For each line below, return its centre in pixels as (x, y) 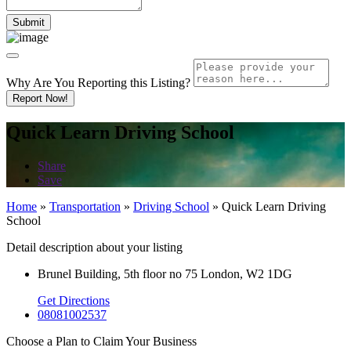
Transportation (85, 206)
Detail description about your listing (94, 247)
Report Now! (40, 98)
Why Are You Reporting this (78, 82)
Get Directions (74, 300)
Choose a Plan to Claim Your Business (101, 341)
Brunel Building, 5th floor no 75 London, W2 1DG (165, 273)
